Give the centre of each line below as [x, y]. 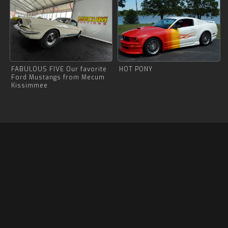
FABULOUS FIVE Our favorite [59, 69]
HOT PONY [136, 69]
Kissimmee [30, 85]
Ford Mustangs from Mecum [58, 77]
